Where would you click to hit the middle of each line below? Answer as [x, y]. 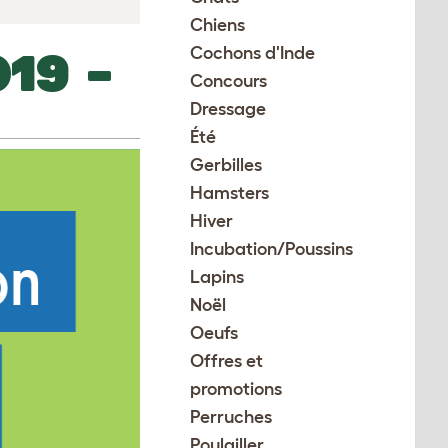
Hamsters [230, 193]
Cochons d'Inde [253, 53]
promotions [236, 389]
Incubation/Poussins [272, 249]
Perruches [231, 417]
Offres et [227, 361]
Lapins [217, 277]
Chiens [218, 25]
